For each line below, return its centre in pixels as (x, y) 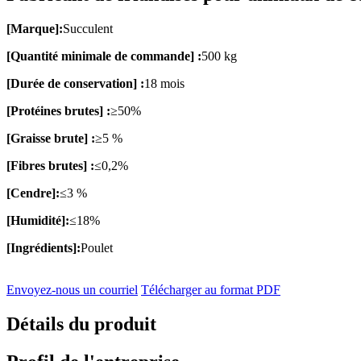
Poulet (97, 247)
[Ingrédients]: (44, 247)
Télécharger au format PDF (211, 289)
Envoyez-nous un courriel (72, 289)
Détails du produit (81, 324)
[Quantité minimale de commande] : (104, 56)
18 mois (164, 83)
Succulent (88, 28)
